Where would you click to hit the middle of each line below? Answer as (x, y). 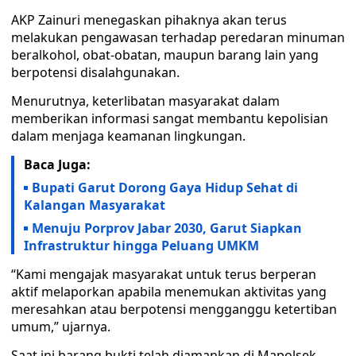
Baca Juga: (57, 164)
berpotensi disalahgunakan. (95, 72)
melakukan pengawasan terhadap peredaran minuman (178, 37)
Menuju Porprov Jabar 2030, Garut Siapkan (167, 228)
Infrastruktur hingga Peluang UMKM (141, 246)
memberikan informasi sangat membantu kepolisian (170, 118)
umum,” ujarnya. (61, 327)
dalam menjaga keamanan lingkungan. (128, 136)
